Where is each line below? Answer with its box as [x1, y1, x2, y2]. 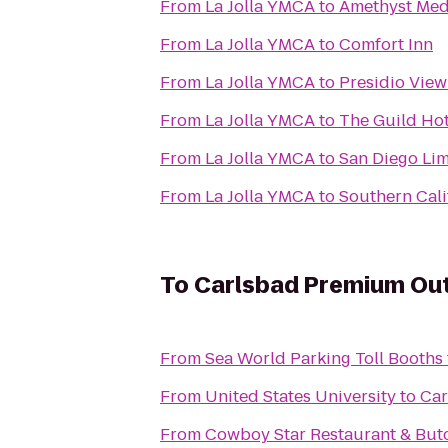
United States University [205, 385, 396, 408]
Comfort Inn [339, 33, 433, 56]
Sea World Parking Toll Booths [205, 347, 443, 370]
